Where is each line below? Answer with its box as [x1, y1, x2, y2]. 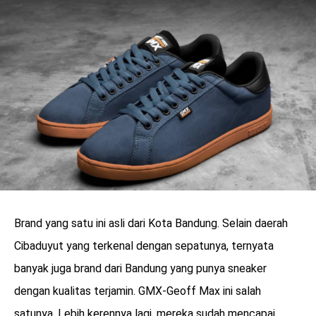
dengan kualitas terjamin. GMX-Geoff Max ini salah [14, 284, 261, 298]
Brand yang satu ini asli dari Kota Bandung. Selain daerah [14, 217, 288, 231]
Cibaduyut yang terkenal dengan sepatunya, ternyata [14, 239, 274, 253]
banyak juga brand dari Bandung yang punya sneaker [14, 262, 267, 276]
